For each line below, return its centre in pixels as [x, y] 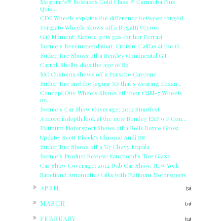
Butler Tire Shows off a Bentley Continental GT [104, 55]
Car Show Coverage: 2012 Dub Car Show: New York [109, 166]
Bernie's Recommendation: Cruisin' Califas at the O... [112, 46]
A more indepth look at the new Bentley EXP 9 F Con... [113, 119]
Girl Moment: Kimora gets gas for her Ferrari [101, 37]
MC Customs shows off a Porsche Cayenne [98, 74]
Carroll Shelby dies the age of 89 [84, 65]
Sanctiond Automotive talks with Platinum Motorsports [113, 175]
